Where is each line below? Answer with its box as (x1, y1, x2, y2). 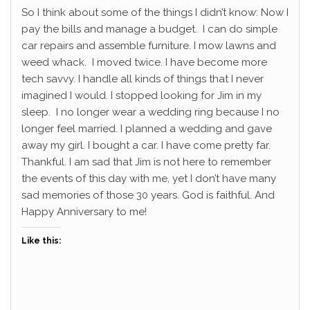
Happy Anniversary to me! (21, 206, 147, 219)
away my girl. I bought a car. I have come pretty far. (21, 139, 271, 152)
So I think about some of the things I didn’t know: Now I (21, 6, 289, 19)
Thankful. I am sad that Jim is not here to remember (21, 156, 271, 169)
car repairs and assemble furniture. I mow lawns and (21, 39, 276, 53)
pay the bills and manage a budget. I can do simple (21, 23, 277, 36)
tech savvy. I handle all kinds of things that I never (21, 73, 264, 86)
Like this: (21, 236, 61, 246)
